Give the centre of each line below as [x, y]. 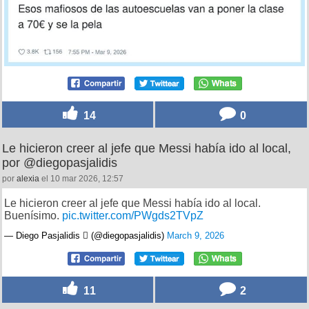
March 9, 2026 [196, 236]
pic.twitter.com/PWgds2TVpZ [133, 216]
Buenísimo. [33, 216]
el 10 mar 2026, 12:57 [81, 179]
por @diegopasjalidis [60, 163]
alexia [28, 179]
